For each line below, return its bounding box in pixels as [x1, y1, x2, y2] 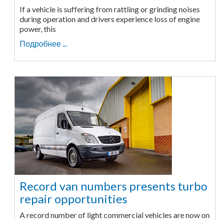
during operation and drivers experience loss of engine [19, 14, 200, 24]
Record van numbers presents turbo [19, 179, 207, 193]
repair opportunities [19, 192, 127, 206]
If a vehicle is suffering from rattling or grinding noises [19, 4, 200, 14]
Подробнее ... [19, 39, 67, 48]
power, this [19, 24, 56, 33]
